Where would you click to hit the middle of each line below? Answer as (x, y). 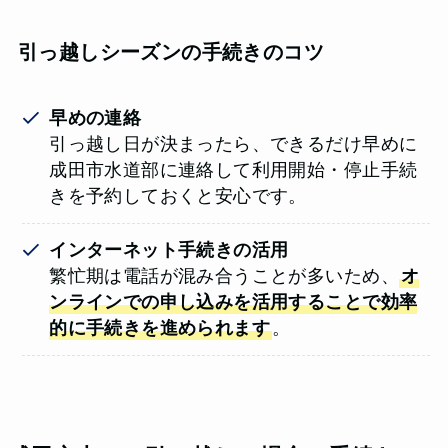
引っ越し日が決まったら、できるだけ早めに (233, 144)
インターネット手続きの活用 (169, 250)
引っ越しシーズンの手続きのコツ (170, 51)
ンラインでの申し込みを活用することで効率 (233, 302)
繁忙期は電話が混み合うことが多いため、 (224, 276)
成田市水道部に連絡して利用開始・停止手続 (233, 170)
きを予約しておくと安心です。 (178, 196)
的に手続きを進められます (160, 328)
